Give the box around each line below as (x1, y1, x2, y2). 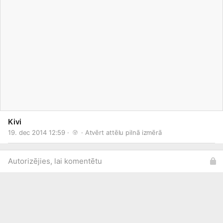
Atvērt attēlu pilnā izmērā (85, 128, 162, 136)
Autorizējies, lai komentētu (8, 156, 102, 166)
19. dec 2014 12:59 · (8, 128, 71, 136)
